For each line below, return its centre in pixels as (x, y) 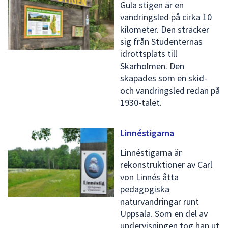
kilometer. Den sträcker (165, 30)
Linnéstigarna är (151, 153)
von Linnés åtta (149, 177)
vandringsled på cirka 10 (166, 17)
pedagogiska (145, 189)
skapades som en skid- (164, 78)
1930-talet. (141, 103)
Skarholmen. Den (152, 66)
